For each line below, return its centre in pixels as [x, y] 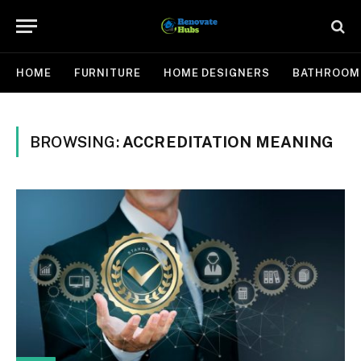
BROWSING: [76, 142]
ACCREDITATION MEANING [228, 142]
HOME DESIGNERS [216, 73]
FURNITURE [107, 73]
